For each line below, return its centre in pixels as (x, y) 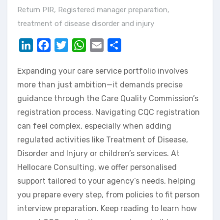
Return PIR (36, 10)
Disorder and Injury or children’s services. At (98, 153)
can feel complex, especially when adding (94, 126)
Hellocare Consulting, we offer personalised (97, 167)
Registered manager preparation (113, 10)
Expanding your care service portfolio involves (103, 71)
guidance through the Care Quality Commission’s (108, 98)
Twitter (82, 45)
